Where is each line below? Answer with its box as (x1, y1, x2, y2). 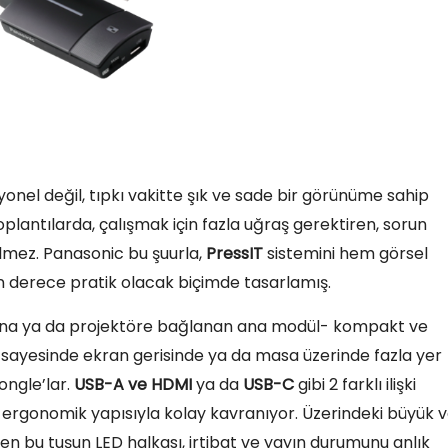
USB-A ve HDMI (74, 373, 192, 397)
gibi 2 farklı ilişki (298, 373, 416, 397)
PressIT (206, 242, 263, 266)
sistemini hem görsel (263, 242, 428, 266)
